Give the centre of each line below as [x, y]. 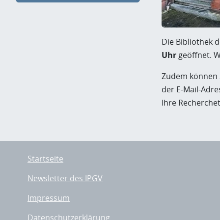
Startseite [45, 159]
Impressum [49, 198]
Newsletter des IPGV [65, 178]
